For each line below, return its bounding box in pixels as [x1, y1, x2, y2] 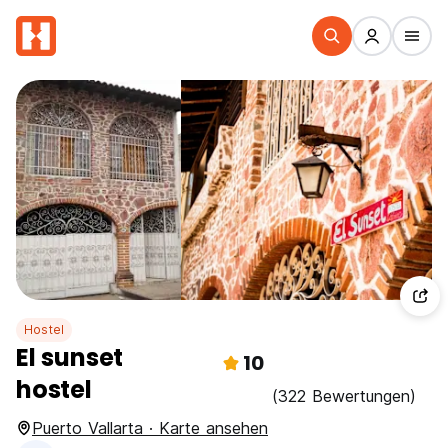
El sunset [16, 341, 124, 374]
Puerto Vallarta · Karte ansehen [32, 418, 268, 438]
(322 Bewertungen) [272, 386, 416, 406]
